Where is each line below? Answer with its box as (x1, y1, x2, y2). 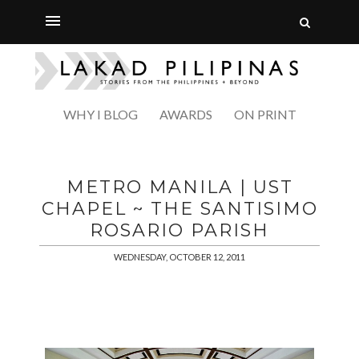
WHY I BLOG (63, 106, 138, 122)
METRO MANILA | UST (66, 175, 293, 198)
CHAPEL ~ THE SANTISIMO (41, 197, 318, 220)
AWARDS (159, 106, 212, 122)
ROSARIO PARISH (90, 219, 269, 241)
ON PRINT (233, 106, 296, 122)
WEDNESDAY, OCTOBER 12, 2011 (114, 251, 245, 262)
